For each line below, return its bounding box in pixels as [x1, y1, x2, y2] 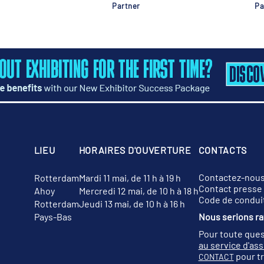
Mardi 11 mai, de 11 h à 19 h [78, 171, 181, 183]
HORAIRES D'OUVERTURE [78, 144, 192, 156]
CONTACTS [198, 144, 247, 156]
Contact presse [198, 182, 262, 194]
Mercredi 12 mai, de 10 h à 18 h [78, 184, 199, 196]
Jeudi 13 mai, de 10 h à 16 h [78, 197, 185, 209]
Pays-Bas [34, 210, 72, 222]
